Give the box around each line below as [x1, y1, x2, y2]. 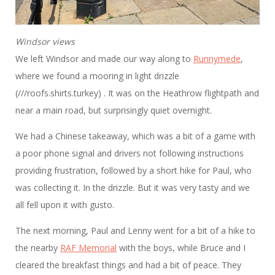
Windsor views [15, 36, 75, 48]
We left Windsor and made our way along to [15, 53, 193, 65]
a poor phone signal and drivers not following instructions [15, 147, 244, 160]
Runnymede [193, 53, 241, 65]
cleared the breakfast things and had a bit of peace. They [15, 259, 241, 271]
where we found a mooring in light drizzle [15, 70, 179, 82]
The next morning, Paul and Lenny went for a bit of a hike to [15, 225, 255, 237]
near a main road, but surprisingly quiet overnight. [15, 104, 212, 117]
